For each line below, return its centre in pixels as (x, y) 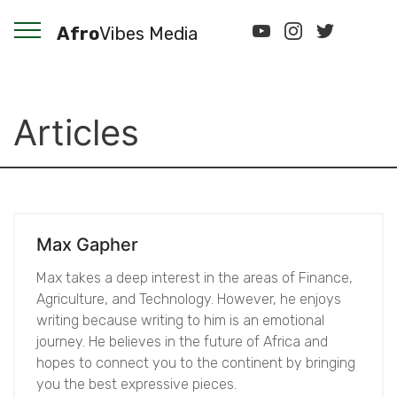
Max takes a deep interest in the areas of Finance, (195, 278)
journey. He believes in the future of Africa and (182, 342)
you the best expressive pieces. (136, 384)
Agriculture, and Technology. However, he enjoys (189, 299)
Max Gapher (87, 245)
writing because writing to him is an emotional (180, 320)
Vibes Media (148, 33)
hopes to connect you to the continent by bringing (196, 363)
